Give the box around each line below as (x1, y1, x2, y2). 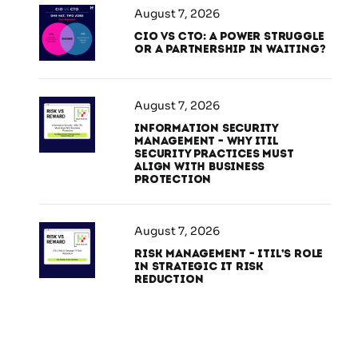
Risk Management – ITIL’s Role (134, 247, 324, 261)
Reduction (134, 272, 204, 287)
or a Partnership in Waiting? (134, 42, 326, 57)
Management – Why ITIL (134, 134, 279, 149)
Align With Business (134, 160, 265, 174)
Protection (134, 173, 212, 187)
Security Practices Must (134, 147, 294, 161)
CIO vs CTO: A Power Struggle (134, 30, 324, 44)
